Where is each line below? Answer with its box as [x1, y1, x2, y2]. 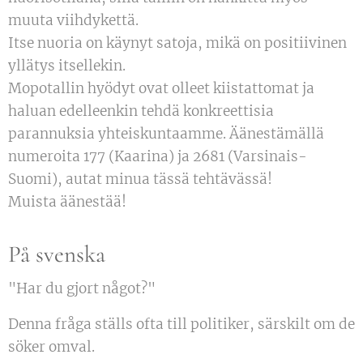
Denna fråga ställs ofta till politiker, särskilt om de [8, 315, 355, 334]
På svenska [8, 240, 105, 269]
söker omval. [8, 338, 95, 357]
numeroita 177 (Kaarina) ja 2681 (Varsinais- [8, 147, 307, 166]
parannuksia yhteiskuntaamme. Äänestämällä [8, 125, 324, 143]
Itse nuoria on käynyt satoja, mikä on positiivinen [8, 34, 347, 53]
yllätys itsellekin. [8, 57, 126, 75]
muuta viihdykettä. [8, 11, 139, 30]
